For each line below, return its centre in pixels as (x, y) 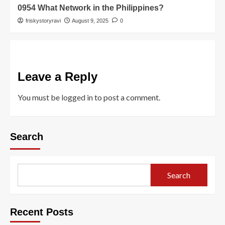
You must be (39, 97)
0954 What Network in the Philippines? (91, 8)
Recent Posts (42, 212)
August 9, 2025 (90, 21)
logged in (77, 97)
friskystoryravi (43, 21)
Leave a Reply (58, 77)
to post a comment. (127, 97)
